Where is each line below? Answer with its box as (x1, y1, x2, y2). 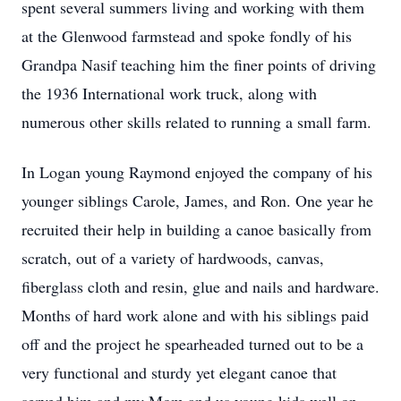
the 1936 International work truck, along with (21, 82, 317, 104)
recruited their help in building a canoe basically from (21, 218, 371, 240)
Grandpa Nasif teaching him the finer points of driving (21, 54, 376, 75)
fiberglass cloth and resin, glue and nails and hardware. (21, 276, 380, 297)
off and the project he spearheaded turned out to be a (21, 333, 363, 354)
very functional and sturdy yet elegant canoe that (21, 362, 337, 383)
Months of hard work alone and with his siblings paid (21, 304, 369, 326)
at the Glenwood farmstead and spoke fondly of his (21, 25, 352, 47)
